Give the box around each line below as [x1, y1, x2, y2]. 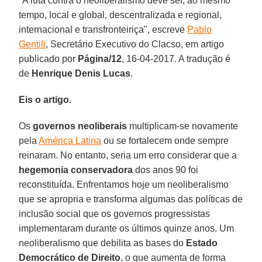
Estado [186, 237, 218, 248]
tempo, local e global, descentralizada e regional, [19, 9, 222, 20]
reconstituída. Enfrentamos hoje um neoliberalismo [19, 179, 229, 189]
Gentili [19, 39, 46, 49]
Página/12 [78, 53, 122, 64]
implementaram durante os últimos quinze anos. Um [19, 223, 235, 233]
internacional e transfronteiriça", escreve [19, 24, 188, 35]
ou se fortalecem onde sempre [101, 135, 229, 146]
